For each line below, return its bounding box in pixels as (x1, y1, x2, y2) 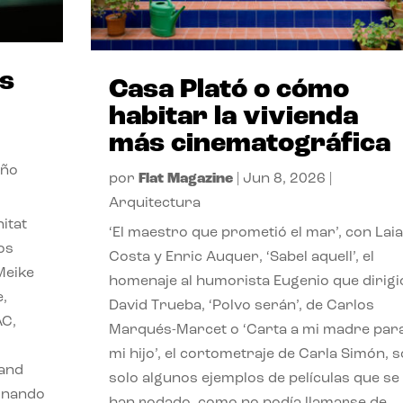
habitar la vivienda (108, 103, 358, 131)
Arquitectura (108, 195, 201, 210)
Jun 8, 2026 (242, 171, 326, 186)
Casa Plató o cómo (108, 76, 349, 104)
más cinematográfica (108, 130, 390, 158)
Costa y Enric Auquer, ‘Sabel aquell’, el (108, 249, 374, 264)
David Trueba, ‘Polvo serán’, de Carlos (108, 298, 374, 313)
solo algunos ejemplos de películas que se (108, 371, 399, 386)
